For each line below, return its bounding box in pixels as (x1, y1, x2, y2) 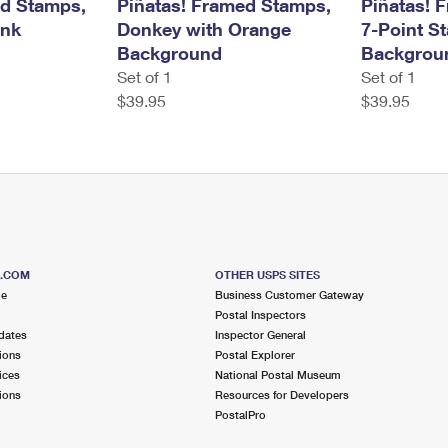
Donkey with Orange (116, 18, 291, 40)
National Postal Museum (215, 368, 342, 381)
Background (116, 42, 222, 64)
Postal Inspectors (215, 308, 307, 321)
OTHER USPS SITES (215, 268, 321, 281)
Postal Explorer (215, 348, 296, 361)
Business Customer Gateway (215, 288, 365, 301)
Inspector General (215, 328, 307, 341)
